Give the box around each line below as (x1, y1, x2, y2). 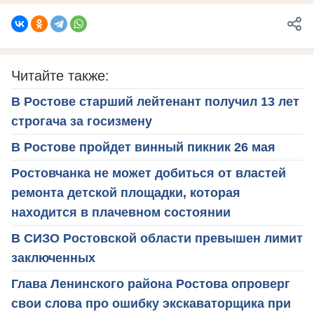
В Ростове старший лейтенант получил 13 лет (11, 94, 299, 109)
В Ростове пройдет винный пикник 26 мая (11, 139, 275, 154)
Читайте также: (11, 67, 109, 83)
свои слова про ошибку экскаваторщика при (11, 296, 291, 310)
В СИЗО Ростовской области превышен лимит (11, 231, 303, 245)
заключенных (11, 250, 95, 265)
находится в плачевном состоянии (11, 205, 231, 219)
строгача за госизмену (11, 114, 152, 128)
